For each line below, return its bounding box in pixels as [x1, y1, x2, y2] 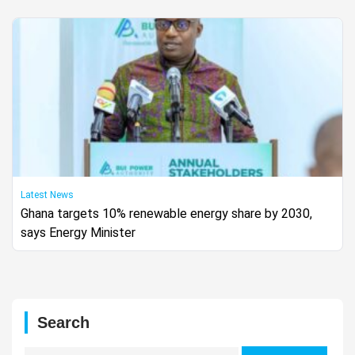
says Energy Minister [21, 225, 136, 241]
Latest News [21, 189, 74, 201]
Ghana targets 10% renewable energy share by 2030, [21, 206, 312, 222]
